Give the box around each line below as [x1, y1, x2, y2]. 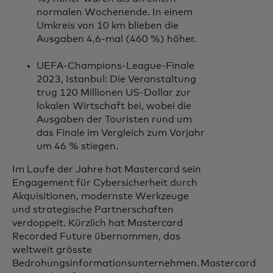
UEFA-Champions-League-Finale [37, 61, 194, 71]
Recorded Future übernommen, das [12, 232, 180, 241]
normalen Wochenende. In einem [37, 7, 193, 17]
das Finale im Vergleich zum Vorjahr [37, 128, 205, 138]
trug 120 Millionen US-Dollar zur [37, 88, 191, 97]
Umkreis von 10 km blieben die [37, 21, 179, 30]
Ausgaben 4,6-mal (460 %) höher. [37, 34, 196, 44]
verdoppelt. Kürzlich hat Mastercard [12, 218, 183, 228]
